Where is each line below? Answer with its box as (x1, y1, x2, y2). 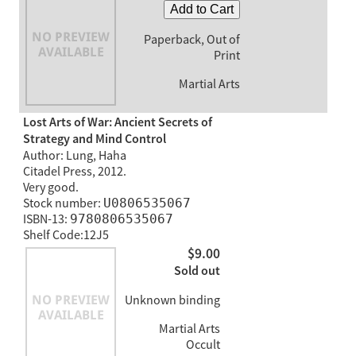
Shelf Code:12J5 (22, 226, 109, 243)
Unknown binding (124, 292, 220, 308)
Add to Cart (169, 2, 234, 17)
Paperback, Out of (143, 32, 240, 48)
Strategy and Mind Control (22, 130, 166, 148)
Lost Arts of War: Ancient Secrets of (22, 114, 212, 131)
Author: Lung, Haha (22, 147, 126, 164)
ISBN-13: (22, 211, 70, 227)
